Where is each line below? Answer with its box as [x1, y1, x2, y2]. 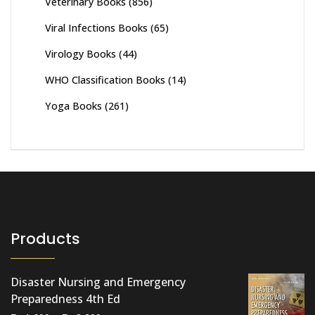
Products [11, 228, 80, 249]
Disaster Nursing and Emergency [11, 274, 186, 290]
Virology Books [45, 46, 116, 60]
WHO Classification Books [45, 72, 165, 86]
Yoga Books [45, 98, 102, 112]
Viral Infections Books [45, 20, 148, 34]
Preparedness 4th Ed [11, 290, 120, 307]
